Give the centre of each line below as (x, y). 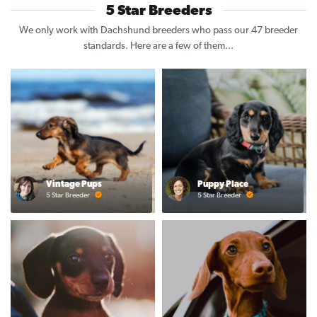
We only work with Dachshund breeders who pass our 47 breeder (158, 31)
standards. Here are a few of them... (158, 47)
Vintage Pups (74, 184)
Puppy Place (223, 184)
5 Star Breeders (158, 12)
